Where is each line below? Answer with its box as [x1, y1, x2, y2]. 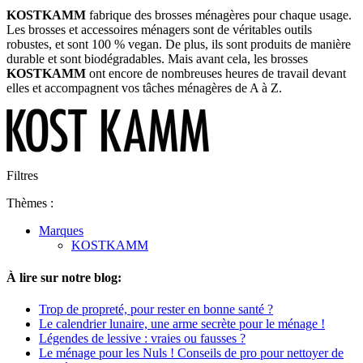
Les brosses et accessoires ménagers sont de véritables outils [6, 23, 312, 37]
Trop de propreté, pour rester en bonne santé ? [39, 302, 273, 316]
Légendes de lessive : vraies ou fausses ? [39, 331, 246, 345]
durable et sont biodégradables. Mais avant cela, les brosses [6, 52, 308, 66]
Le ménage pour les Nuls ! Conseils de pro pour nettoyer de [39, 346, 344, 360]
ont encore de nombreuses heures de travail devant [86, 66, 346, 81]
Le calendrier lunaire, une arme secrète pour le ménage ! [39, 317, 325, 331]
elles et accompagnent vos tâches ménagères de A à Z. [6, 81, 282, 96]
